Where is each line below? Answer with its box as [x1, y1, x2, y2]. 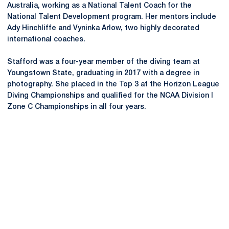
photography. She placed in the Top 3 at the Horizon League [7, 81, 219, 88]
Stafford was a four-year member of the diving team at [7, 59, 200, 65]
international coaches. [7, 36, 87, 43]
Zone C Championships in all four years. [7, 104, 146, 110]
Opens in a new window [56, 209, 139, 215]
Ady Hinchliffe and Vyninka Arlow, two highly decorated [7, 25, 199, 32]
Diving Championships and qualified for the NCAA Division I [7, 93, 213, 99]
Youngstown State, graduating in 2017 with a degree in [7, 70, 199, 77]
